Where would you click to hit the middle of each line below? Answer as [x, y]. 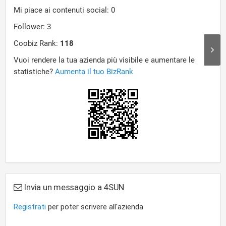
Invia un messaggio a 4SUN [73, 187]
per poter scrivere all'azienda [95, 207]
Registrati [30, 207]
